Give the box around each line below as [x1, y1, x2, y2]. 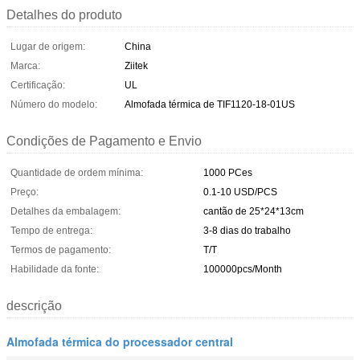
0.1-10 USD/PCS [203, 186, 277, 198]
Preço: [10, 186, 39, 198]
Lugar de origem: [10, 40, 85, 52]
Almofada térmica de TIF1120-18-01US [125, 98, 295, 110]
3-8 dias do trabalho [203, 224, 291, 236]
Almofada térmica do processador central [6, 333, 233, 350]
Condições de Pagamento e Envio [6, 133, 202, 148]
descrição [6, 298, 62, 313]
